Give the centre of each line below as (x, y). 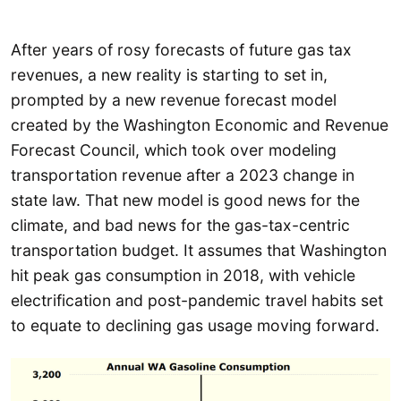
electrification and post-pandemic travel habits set (197, 300)
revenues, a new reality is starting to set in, (169, 74)
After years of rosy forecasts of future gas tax (181, 49)
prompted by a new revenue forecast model (174, 99)
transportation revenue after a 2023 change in (183, 175)
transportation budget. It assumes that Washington (199, 250)
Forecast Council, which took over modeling (174, 149)
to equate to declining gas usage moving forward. (195, 325)
